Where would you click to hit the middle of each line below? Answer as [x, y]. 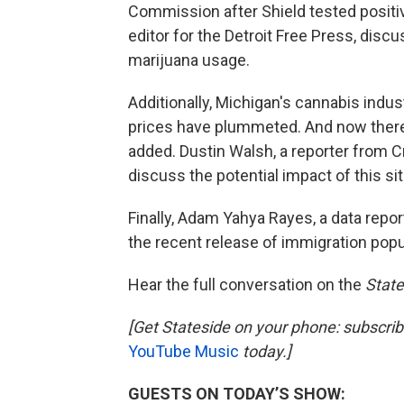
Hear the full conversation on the [247, 284]
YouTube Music [184, 351]
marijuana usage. [189, 60]
